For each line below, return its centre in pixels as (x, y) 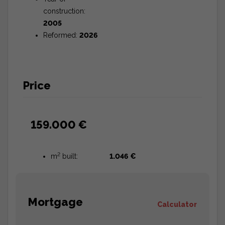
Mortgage (53, 202)
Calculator (177, 204)
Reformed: (61, 35)
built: (69, 156)
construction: (64, 11)
